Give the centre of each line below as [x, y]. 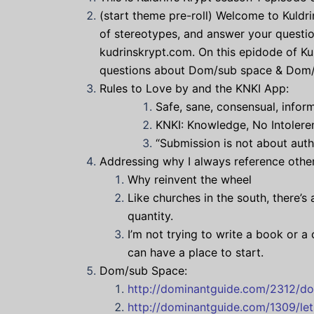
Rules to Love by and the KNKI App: [194, 88]
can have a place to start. [196, 252]
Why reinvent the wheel [190, 179]
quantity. [150, 216]
